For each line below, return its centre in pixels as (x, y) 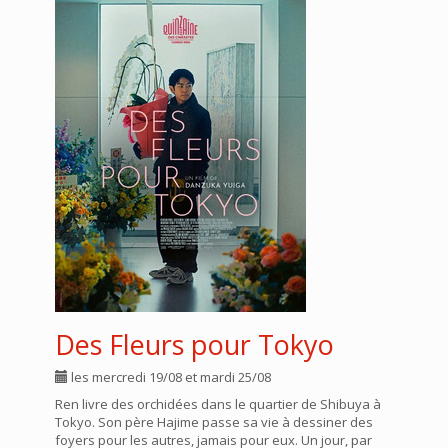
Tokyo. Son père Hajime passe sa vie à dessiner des (214, 422)
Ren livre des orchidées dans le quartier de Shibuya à (218, 404)
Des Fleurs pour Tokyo (194, 344)
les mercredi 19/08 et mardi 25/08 (169, 377)
